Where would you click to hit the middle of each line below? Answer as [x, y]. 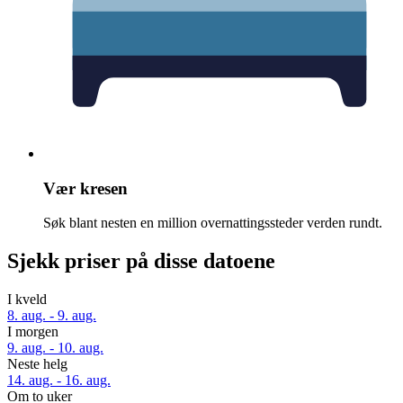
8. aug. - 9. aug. [52, 316]
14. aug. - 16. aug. [59, 381]
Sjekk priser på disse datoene [141, 261]
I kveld [27, 300]
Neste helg [37, 364]
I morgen [33, 332]
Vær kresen [85, 188]
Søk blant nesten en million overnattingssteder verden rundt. [213, 223]
